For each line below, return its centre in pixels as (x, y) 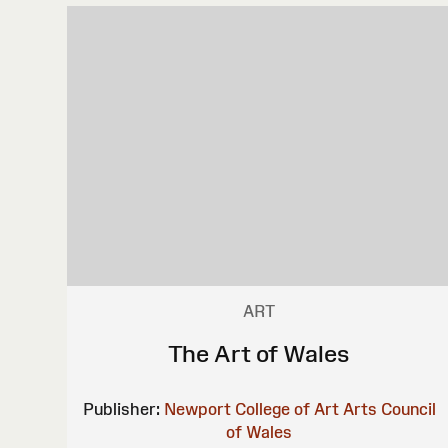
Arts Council (389, 408)
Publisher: (121, 408)
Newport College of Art (251, 408)
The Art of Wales (259, 353)
